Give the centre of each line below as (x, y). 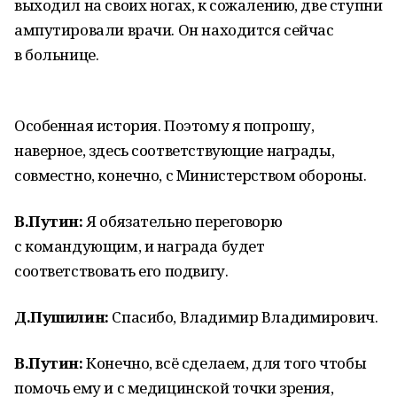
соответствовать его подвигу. (121, 271)
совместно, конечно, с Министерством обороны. (191, 175)
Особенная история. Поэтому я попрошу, (164, 125)
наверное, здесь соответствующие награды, (175, 150)
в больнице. (57, 54)
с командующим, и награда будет (140, 246)
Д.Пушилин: (62, 317)
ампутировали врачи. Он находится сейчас (174, 30)
